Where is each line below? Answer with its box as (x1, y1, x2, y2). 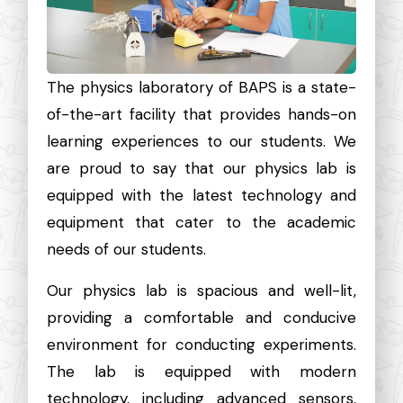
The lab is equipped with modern (47, 362, 356, 382)
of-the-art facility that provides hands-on (47, 104, 356, 125)
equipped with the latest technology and (47, 185, 356, 206)
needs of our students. (47, 239, 207, 260)
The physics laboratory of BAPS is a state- (47, 77, 356, 98)
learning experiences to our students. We (47, 131, 356, 152)
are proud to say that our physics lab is (47, 158, 356, 179)
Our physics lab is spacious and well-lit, (47, 281, 356, 301)
